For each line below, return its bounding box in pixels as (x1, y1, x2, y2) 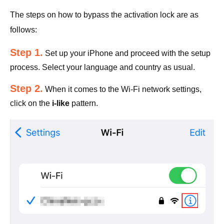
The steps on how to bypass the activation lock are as (10, 10, 198, 19)
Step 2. (10, 82, 43, 94)
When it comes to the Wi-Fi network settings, (43, 84, 201, 93)
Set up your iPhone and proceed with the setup (43, 48, 210, 57)
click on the (10, 98, 52, 107)
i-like (52, 98, 69, 107)
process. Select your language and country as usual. (10, 62, 195, 71)
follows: (10, 25, 37, 34)
